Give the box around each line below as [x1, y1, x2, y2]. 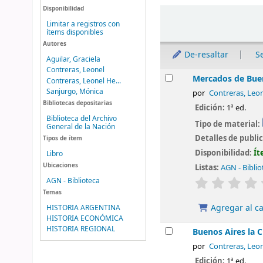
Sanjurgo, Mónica [46, 86, 104, 97]
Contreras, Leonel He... [46, 75, 122, 86]
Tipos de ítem [43, 133, 83, 143]
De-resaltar [182, 48, 229, 61]
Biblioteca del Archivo [46, 113, 117, 124]
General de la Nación [46, 121, 116, 132]
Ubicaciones [43, 160, 79, 170]
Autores [43, 39, 67, 48]
